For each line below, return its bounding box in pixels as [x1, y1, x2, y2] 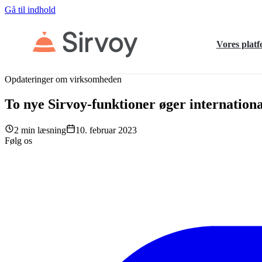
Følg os [5, 135, 32, 146]
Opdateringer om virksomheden [5, 74, 122, 84]
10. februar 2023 [75, 125, 137, 135]
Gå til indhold [5, 5, 56, 15]
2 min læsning [14, 125, 66, 135]
